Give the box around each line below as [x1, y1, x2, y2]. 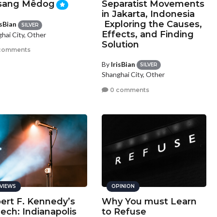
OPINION [111, 183, 135, 189]
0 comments [108, 86, 150, 93]
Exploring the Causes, [102, 19, 202, 30]
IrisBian [111, 60, 136, 68]
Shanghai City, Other [102, 70, 165, 79]
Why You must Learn [102, 196, 197, 207]
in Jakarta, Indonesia [102, 9, 195, 19]
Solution [102, 39, 139, 50]
